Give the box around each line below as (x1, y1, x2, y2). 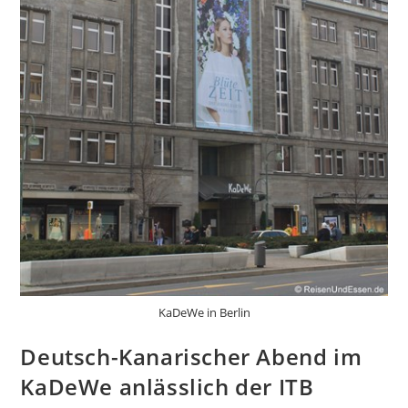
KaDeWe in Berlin (158, 303, 250, 321)
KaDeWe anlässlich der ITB (20, 371, 314, 402)
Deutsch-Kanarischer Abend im (20, 341, 362, 372)
